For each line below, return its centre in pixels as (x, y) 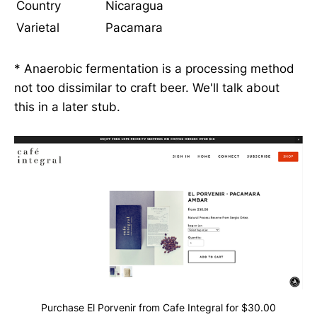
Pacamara (134, 28)
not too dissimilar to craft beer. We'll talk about (147, 87)
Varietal (38, 28)
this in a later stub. (67, 106)
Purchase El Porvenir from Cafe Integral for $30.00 (158, 307)
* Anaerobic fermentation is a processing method (154, 68)
